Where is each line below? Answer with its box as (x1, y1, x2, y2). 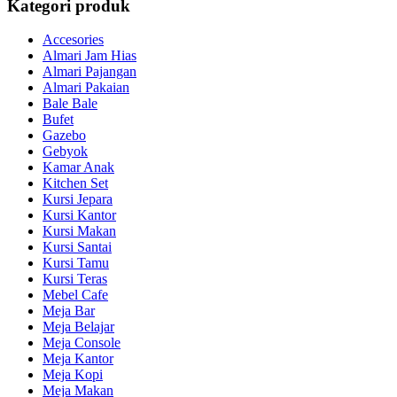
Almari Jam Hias (43, 48, 136, 64)
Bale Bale (43, 96, 97, 112)
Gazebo (43, 128, 86, 144)
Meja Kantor (43, 351, 113, 367)
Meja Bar (43, 303, 95, 319)
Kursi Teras (43, 271, 107, 287)
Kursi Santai (43, 239, 112, 255)
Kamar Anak (43, 160, 114, 175)
